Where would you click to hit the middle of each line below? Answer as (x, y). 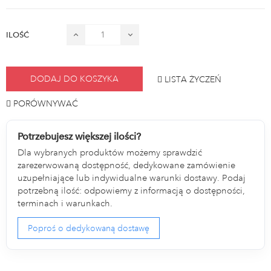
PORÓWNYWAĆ (46, 103)
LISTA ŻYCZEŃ (193, 79)
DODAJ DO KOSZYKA (74, 79)
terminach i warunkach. (65, 203)
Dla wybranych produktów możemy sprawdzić (110, 152)
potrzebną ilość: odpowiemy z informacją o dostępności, (132, 191)
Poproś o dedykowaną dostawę (89, 228)
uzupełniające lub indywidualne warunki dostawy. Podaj (132, 178)
